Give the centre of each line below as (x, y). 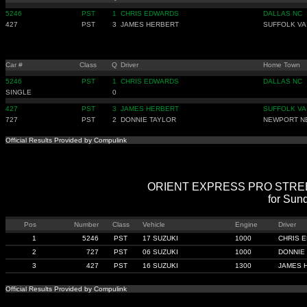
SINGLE (19, 92)
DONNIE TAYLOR (148, 120)
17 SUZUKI (160, 238)
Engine (246, 224)
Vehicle (154, 224)
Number (86, 224)
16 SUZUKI (160, 266)
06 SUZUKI (160, 252)
